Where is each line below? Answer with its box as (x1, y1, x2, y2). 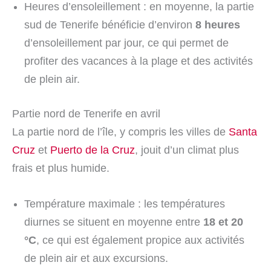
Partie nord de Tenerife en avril (12, 107, 160, 120)
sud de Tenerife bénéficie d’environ (24, 18, 195, 31)
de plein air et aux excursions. (24, 252, 168, 264)
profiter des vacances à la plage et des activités (24, 54, 253, 67)
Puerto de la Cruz (50, 143, 135, 156)
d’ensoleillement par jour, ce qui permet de (24, 36, 229, 49)
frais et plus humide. (12, 162, 109, 174)
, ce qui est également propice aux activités (36, 233, 244, 246)
